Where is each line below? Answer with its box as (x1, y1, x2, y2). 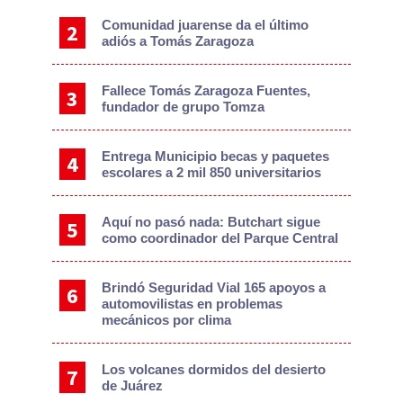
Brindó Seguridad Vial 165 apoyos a (102, 280, 327, 296)
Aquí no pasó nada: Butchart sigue (102, 214, 321, 230)
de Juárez (102, 378, 164, 394)
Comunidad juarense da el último (102, 17, 309, 33)
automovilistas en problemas (102, 296, 283, 312)
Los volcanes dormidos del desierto (102, 362, 327, 378)
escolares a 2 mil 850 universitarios (102, 165, 322, 181)
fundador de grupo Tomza (102, 99, 265, 115)
